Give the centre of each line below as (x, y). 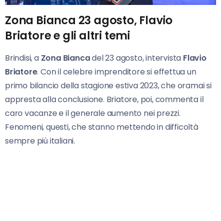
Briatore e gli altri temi (68, 35)
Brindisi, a (23, 58)
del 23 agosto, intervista (137, 58)
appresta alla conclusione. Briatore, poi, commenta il (104, 99)
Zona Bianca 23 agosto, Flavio (89, 20)
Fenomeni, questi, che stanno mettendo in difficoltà (102, 127)
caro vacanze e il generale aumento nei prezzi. (93, 113)
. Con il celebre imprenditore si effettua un (117, 72)
